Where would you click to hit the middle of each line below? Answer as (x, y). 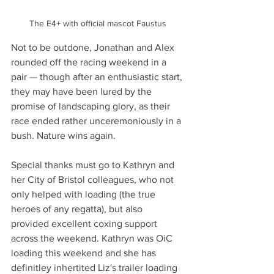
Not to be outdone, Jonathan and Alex (94, 48)
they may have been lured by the (83, 92)
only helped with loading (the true (84, 194)
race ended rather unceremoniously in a (97, 121)
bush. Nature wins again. (63, 136)
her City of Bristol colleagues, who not (94, 180)
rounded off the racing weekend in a (90, 62)
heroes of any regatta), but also (78, 209)
